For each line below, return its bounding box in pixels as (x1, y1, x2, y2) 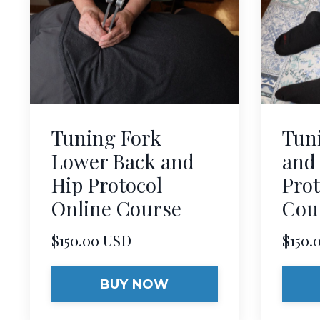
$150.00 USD (51, 230, 131, 251)
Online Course (51, 195, 181, 222)
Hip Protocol (51, 171, 162, 199)
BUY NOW (99, 276, 169, 292)
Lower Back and (51, 148, 194, 175)
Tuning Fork (51, 124, 161, 151)
